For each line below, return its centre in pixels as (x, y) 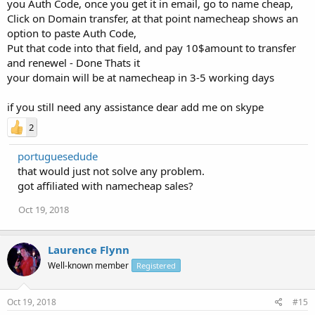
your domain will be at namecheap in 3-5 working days (141, 77)
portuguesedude (58, 156)
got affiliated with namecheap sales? (105, 186)
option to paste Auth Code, (72, 33)
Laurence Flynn (89, 250)
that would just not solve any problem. (111, 171)
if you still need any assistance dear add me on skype (135, 107)
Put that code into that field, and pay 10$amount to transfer (152, 48)
